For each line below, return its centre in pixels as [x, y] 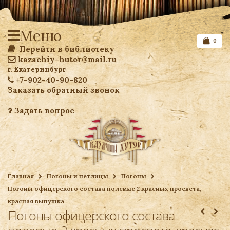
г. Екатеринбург [37, 70]
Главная [21, 176]
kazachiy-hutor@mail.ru [67, 59]
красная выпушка [36, 201]
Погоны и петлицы [78, 176]
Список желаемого [177, 169]
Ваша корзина [193, 190]
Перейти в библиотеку [66, 49]
